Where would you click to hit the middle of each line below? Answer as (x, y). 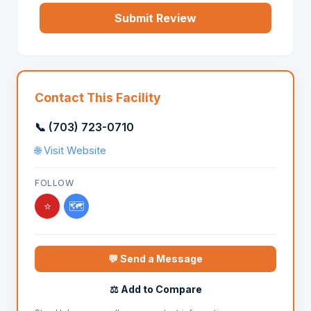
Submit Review (155, 18)
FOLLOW (54, 183)
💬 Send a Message (155, 259)
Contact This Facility (98, 98)
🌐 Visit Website (70, 151)
